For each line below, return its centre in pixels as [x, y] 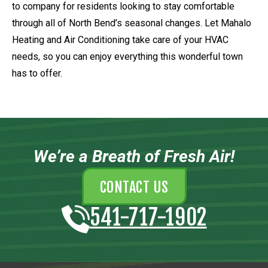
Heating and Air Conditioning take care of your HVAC [120, 39]
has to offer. [37, 73]
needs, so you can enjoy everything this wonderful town [127, 56]
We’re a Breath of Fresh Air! [134, 157]
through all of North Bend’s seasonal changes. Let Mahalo [132, 23]
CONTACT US [134, 188]
